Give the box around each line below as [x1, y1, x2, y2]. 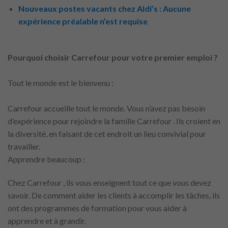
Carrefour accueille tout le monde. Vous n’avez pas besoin [8, 103, 205, 113]
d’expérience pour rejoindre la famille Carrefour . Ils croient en [8, 116, 220, 126]
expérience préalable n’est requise [18, 16, 148, 26]
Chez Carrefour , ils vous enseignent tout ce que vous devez [8, 177, 211, 187]
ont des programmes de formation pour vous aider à [8, 203, 187, 213]
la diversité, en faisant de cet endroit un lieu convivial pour [8, 129, 206, 139]
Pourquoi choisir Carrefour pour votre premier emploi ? [8, 52, 218, 63]
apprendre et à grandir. [8, 215, 86, 225]
